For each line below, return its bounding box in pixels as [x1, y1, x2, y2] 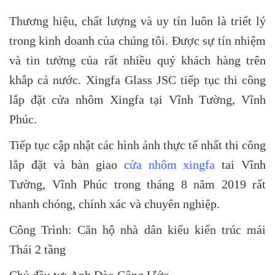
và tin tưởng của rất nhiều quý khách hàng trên [9, 53, 266, 67]
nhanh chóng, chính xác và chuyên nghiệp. [9, 197, 220, 211]
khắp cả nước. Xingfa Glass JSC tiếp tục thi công [9, 73, 266, 87]
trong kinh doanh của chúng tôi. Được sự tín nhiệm [9, 34, 266, 47]
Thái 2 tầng [9, 242, 66, 256]
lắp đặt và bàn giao [9, 158, 124, 171]
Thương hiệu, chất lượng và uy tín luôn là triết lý [9, 14, 266, 28]
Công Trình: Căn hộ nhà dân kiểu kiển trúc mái [9, 223, 266, 236]
